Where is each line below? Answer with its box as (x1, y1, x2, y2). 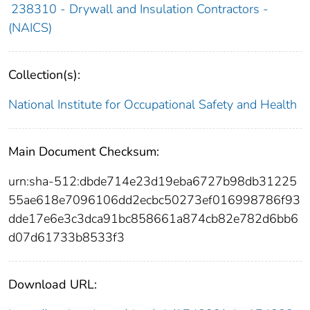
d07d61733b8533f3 (8, 229, 125, 246)
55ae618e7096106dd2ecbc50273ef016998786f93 (8, 192, 300, 209)
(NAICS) (8, 19, 52, 37)
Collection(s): (8, 66, 80, 84)
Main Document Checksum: (8, 143, 159, 161)
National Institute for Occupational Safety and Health (8, 96, 297, 113)
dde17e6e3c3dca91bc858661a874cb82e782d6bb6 (8, 210, 298, 228)
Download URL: (8, 276, 97, 293)
